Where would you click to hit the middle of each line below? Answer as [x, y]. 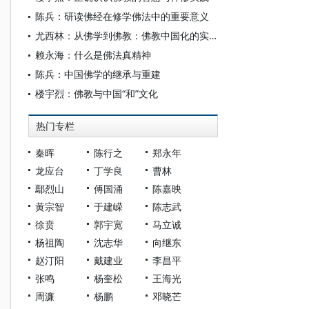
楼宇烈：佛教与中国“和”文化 [97, 93]
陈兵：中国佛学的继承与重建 [98, 74]
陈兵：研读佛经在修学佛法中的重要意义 [122, 16]
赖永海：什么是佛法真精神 [93, 55]
